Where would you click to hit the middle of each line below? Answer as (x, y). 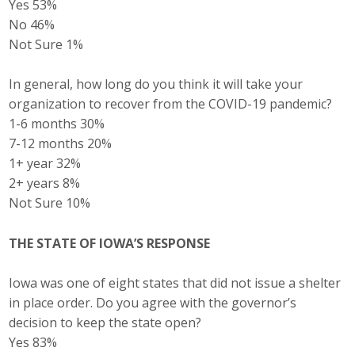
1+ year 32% (45, 163)
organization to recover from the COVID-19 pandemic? (171, 103)
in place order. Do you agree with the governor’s (153, 303)
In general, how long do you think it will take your (156, 84)
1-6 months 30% (57, 123)
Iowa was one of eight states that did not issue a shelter (175, 283)
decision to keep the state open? (105, 323)
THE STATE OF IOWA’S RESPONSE (110, 243)
